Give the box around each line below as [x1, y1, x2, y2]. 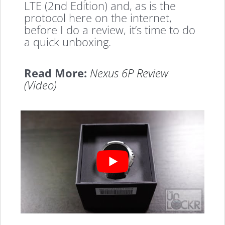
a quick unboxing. [24, 34, 111, 49]
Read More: [24, 65, 87, 81]
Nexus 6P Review [90, 65, 169, 81]
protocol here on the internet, [24, 10, 172, 25]
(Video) [24, 77, 57, 93]
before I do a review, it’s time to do [24, 22, 196, 37]
